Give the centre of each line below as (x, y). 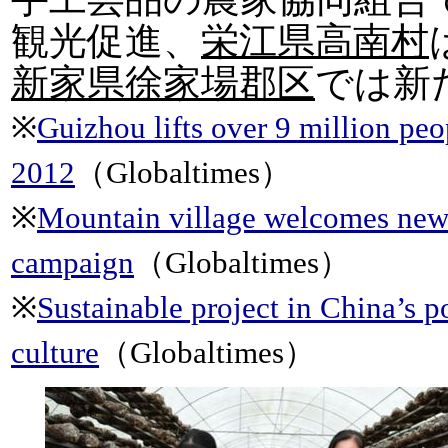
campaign (72, 262)
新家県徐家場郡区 (163, 83)
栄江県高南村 (315, 41)
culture (55, 352)
